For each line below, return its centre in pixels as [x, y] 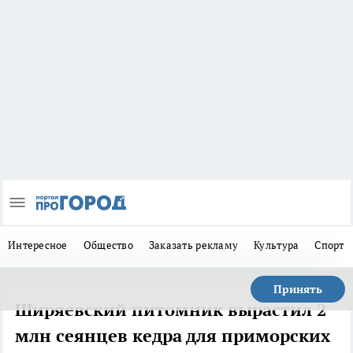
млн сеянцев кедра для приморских [173, 336]
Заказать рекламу [193, 245]
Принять [298, 290]
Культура [277, 245]
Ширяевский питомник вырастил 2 [171, 310]
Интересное [38, 245]
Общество [108, 245]
